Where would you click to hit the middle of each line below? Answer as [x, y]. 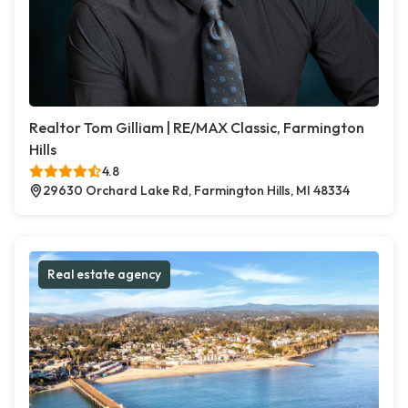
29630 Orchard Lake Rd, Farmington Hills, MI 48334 [196, 190]
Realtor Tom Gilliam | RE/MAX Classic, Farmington [197, 127]
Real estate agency [104, 274]
